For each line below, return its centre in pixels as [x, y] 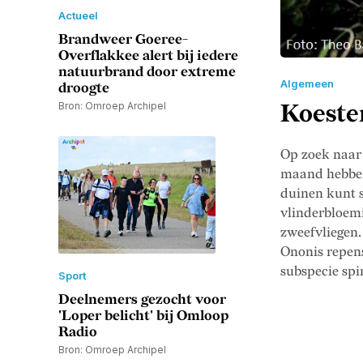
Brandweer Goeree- [123, 40]
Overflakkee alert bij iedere [148, 56]
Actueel [78, 16]
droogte [84, 89]
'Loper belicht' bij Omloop [143, 316]
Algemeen [307, 84]
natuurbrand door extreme [147, 73]
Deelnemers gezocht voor [142, 300]
